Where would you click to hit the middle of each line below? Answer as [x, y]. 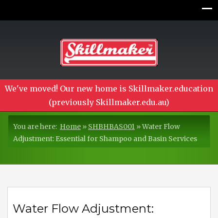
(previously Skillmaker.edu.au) [109, 102]
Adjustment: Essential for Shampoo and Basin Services [105, 139]
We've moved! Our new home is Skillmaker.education [109, 89]
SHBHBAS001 [111, 127]
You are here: [36, 127]
